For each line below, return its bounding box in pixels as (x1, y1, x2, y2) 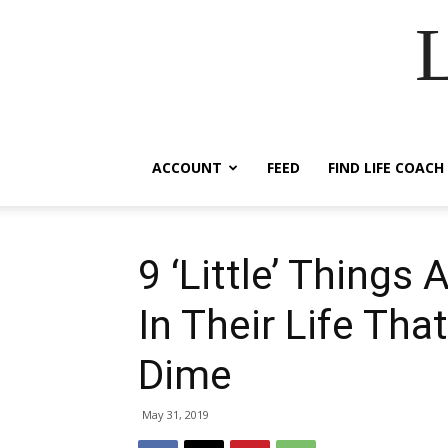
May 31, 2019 (142, 407, 209, 422)
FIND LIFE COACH (328, 158, 444, 177)
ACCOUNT (152, 158, 222, 177)
